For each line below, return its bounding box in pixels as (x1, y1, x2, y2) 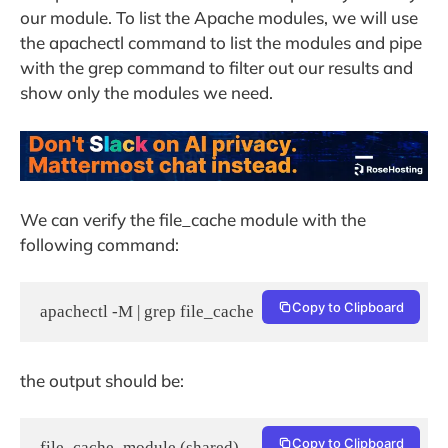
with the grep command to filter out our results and (20, 57, 413, 79)
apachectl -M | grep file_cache (40, 302, 254, 322)
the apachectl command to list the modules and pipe (20, 32, 422, 54)
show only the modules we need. (20, 82, 273, 104)
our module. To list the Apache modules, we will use (20, 7, 418, 29)
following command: (20, 233, 179, 255)
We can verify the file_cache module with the (20, 208, 366, 230)
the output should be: (20, 369, 184, 391)
